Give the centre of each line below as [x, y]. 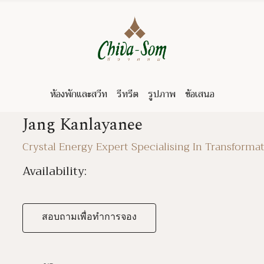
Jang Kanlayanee [82, 125]
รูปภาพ [161, 94]
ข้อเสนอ [199, 94]
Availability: [55, 171]
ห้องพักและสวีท [78, 94]
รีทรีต [127, 94]
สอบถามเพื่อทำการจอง [89, 218]
